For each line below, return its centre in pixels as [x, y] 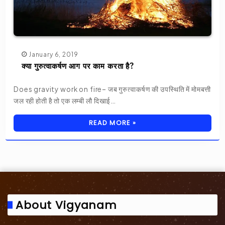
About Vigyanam [66, 205]
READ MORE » [113, 123]
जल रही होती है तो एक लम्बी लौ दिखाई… [65, 101]
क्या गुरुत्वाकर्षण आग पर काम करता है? [78, 66]
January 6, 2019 [53, 55]
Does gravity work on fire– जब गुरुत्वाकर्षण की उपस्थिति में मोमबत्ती [112, 89]
